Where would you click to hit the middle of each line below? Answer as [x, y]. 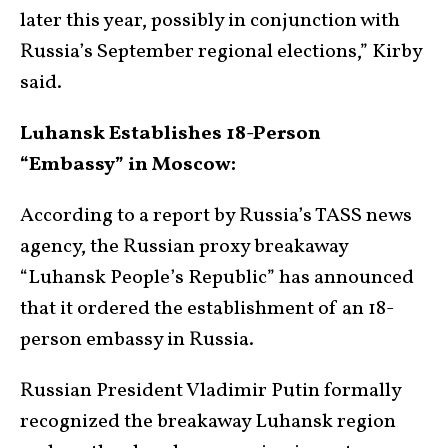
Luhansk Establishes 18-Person [170, 134]
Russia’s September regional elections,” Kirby [221, 52]
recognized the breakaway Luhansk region [208, 422]
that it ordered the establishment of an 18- [207, 309]
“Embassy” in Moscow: [128, 165]
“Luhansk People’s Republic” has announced [217, 278]
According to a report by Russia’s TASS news [216, 216]
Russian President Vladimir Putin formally [210, 391]
